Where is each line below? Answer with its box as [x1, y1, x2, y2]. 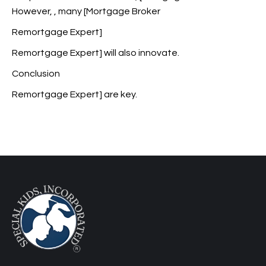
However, [12, 7, 54, 16]
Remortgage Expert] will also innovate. [12, 48, 179, 58]
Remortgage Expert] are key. [12, 90, 137, 99]
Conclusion [12, 69, 60, 78]
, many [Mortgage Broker [54, 7, 160, 16]
